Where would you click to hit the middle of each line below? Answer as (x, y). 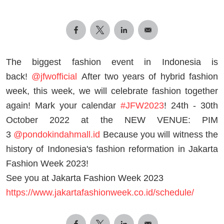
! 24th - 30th (191, 105)
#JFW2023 (142, 105)
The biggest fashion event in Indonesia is (112, 62)
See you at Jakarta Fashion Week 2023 (85, 178)
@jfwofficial (54, 76)
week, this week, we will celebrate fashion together (112, 91)
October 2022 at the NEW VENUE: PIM (112, 120)
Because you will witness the (159, 134)
